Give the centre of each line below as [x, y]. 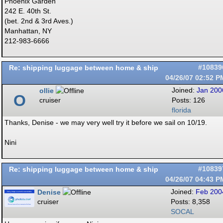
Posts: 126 [188, 100]
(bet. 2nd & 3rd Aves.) [39, 21]
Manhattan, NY [28, 31]
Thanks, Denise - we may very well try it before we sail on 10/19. [106, 122]
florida [181, 110]
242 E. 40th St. [28, 11]
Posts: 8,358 [190, 202]
